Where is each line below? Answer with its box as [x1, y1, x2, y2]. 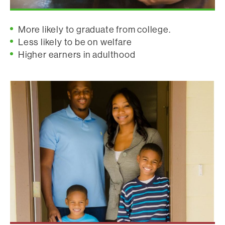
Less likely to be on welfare [18, 36, 132, 48]
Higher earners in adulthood [18, 49, 136, 60]
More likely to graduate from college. [18, 24, 171, 35]
